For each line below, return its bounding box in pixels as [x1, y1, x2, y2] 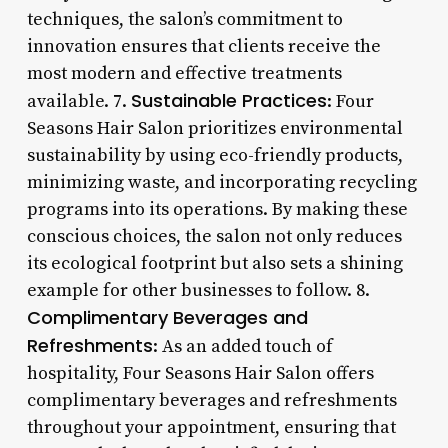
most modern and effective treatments [26, 61, 342, 85]
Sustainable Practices [130, 87, 327, 113]
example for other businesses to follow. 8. [26, 278, 370, 302]
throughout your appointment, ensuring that [26, 415, 396, 439]
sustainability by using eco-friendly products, [26, 143, 403, 167]
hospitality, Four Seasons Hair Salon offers [26, 361, 374, 385]
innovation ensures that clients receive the [26, 34, 381, 58]
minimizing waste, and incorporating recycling [26, 170, 417, 194]
